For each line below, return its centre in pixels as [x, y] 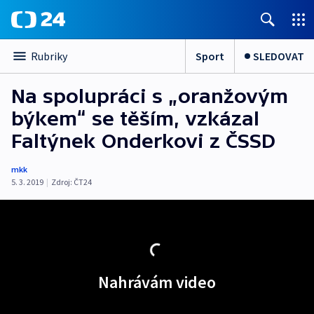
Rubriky [49, 56]
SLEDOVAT [279, 56]
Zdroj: [62, 182]
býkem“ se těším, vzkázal [135, 118]
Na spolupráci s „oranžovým [150, 96]
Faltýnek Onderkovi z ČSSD [143, 141]
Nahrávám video [157, 282]
